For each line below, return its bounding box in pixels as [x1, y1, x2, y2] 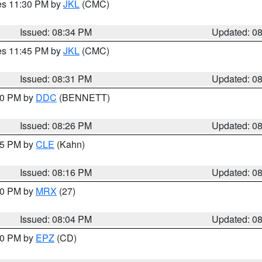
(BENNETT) [57, 91, 110, 104]
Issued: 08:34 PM [20, 25, 92, 39]
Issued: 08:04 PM [20, 212, 92, 226]
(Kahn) [54, 137, 85, 151]
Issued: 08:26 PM [20, 119, 92, 132]
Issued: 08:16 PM [20, 166, 92, 179]
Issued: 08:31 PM [20, 72, 92, 85]
